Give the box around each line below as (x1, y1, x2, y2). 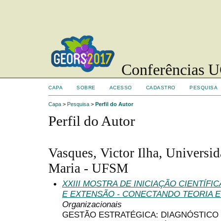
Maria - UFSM (48, 160, 128, 176)
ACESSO (109, 85, 132, 90)
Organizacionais (62, 199, 122, 209)
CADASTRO (146, 85, 176, 90)
